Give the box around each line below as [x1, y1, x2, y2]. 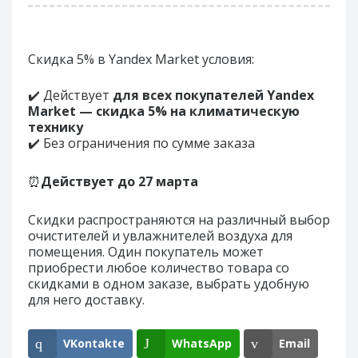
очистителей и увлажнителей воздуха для [28, 227, 292, 245]
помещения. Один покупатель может [28, 243, 264, 261]
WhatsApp [172, 336, 232, 351]
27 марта [138, 173, 198, 190]
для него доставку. [28, 291, 145, 308]
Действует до [41, 173, 138, 190]
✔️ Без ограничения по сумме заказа [28, 134, 255, 152]
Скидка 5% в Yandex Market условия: [28, 50, 254, 68]
